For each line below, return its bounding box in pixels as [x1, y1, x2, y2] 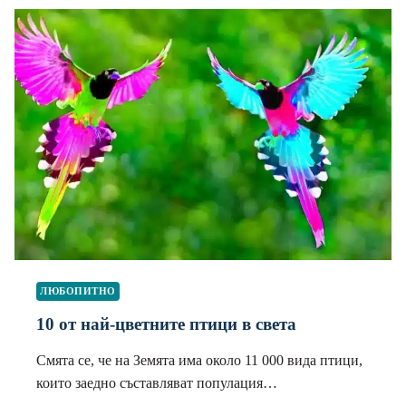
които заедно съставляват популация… [36, 375, 277, 391]
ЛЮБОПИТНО [40, 285, 117, 297]
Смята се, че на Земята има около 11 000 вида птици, [36, 353, 362, 369]
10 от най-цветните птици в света [36, 314, 296, 334]
